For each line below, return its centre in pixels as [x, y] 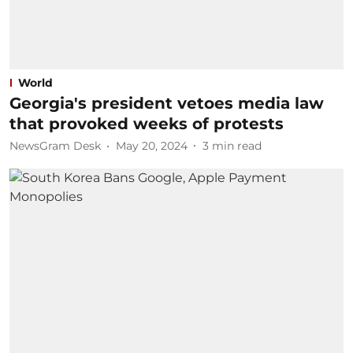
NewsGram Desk [55, 146]
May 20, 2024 [152, 146]
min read [237, 146]
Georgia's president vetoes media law [167, 103]
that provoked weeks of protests [147, 123]
